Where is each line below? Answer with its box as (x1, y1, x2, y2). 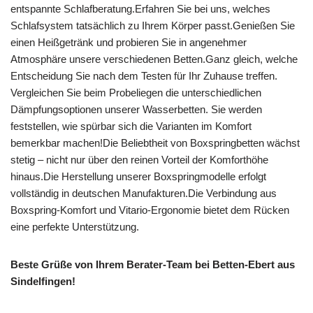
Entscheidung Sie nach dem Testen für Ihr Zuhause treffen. (10, 69, 277, 82)
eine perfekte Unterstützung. (10, 220, 139, 233)
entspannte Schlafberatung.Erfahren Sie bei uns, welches (10, 2, 270, 15)
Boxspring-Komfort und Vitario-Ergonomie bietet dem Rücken (10, 203, 289, 216)
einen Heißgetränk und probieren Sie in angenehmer (10, 36, 247, 48)
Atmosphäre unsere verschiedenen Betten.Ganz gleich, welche (10, 52, 298, 65)
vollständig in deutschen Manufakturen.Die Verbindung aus (10, 187, 277, 199)
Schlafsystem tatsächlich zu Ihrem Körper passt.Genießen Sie (10, 19, 295, 31)
